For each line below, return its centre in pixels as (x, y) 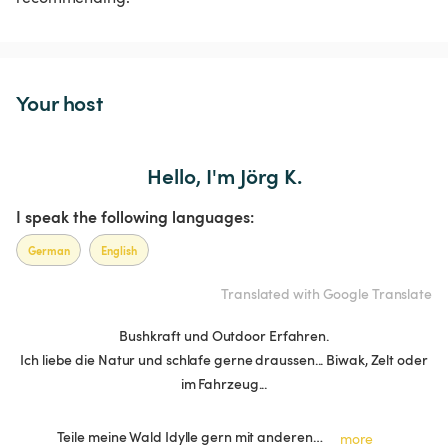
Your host (60, 102)
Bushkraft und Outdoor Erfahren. (224, 336)
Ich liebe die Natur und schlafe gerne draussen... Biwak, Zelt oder (224, 360)
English (119, 249)
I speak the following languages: (135, 216)
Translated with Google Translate (326, 294)
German (49, 249)
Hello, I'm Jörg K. (224, 175)
